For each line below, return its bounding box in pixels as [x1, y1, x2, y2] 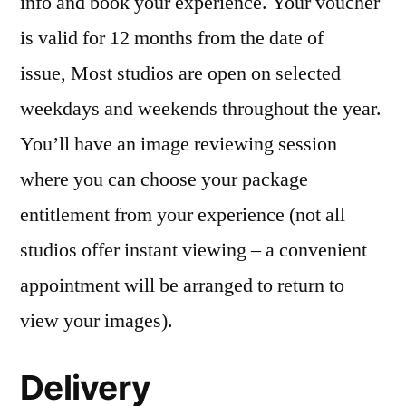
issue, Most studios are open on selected [20, 61, 341, 87]
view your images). [20, 308, 173, 334]
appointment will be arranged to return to [20, 273, 344, 299]
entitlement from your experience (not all [20, 202, 345, 228]
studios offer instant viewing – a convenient [20, 237, 367, 264]
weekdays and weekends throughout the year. [20, 96, 382, 122]
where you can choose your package [20, 167, 308, 193]
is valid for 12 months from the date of [20, 25, 324, 52]
